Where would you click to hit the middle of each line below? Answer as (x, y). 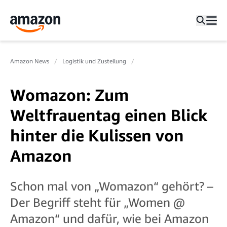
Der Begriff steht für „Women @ (98, 202)
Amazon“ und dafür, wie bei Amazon (109, 218)
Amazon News (30, 61)
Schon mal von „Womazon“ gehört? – (112, 186)
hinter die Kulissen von (97, 135)
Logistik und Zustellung (94, 61)
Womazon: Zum (69, 95)
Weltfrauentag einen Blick (109, 115)
